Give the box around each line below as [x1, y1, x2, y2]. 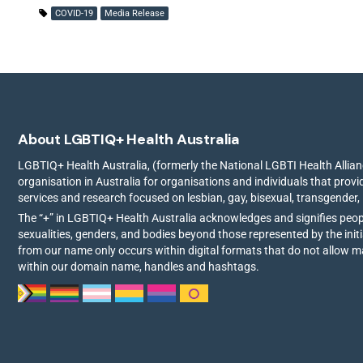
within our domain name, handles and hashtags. [18, 260, 259, 273]
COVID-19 [55, 8, 93, 19]
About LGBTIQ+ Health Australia [18, 130, 240, 149]
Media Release [105, 8, 164, 19]
